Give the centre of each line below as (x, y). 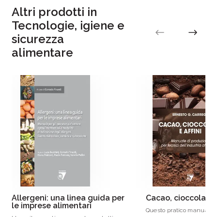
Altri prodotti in (54, 12)
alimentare (42, 53)
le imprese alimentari (52, 206)
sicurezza (38, 39)
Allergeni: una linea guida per (68, 198)
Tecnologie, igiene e (68, 25)
